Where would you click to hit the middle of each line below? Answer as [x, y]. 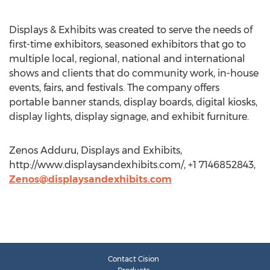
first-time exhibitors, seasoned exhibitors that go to [127, 44]
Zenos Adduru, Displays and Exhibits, [96, 150]
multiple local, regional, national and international [127, 59]
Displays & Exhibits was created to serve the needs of [131, 30]
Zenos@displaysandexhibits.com [90, 179]
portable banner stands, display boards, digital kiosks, [133, 102]
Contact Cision [133, 259]
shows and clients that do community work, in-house [134, 73]
